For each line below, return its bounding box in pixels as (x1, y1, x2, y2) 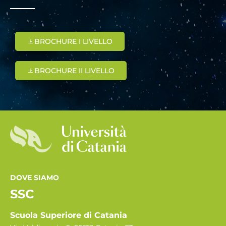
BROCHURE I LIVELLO (34, 36, 112, 46)
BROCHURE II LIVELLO (34, 66, 115, 75)
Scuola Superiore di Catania (10, 210, 127, 220)
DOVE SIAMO (10, 173, 59, 182)
